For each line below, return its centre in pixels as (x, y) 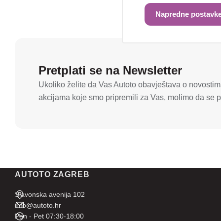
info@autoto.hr (38, 205)
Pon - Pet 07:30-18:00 (49, 216)
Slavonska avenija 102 (50, 194)
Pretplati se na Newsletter (110, 70)
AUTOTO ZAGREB (52, 174)
